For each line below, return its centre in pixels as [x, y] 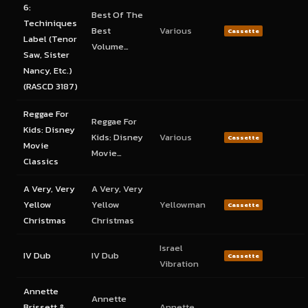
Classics [41, 161]
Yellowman [183, 205]
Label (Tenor [50, 39]
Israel [171, 248]
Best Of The [117, 15]
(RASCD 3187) [51, 86]
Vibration [179, 264]
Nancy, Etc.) [48, 70]
